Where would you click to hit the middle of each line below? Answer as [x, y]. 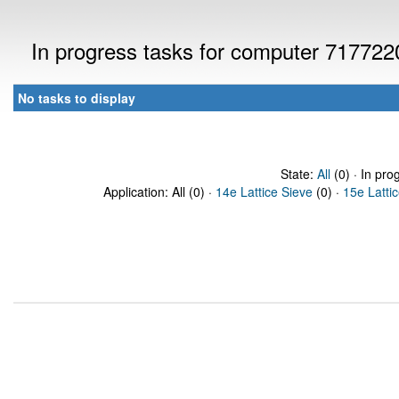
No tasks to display [77, 98]
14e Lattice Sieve [264, 191]
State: [298, 174]
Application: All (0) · [159, 191]
